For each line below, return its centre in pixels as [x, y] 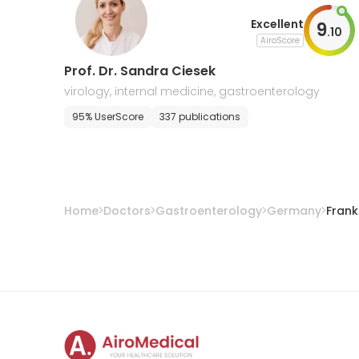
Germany [294, 210]
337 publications [200, 117]
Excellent [277, 24]
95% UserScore [108, 117]
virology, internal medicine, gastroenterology [192, 91]
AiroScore [280, 40]
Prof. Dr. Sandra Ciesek [140, 71]
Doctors [127, 210]
